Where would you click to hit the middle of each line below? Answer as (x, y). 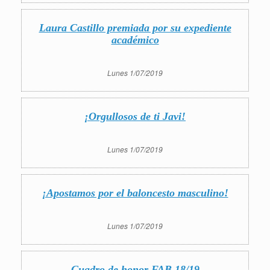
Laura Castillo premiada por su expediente (135, 28)
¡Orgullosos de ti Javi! (135, 116)
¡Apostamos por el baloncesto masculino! (135, 193)
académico (135, 40)
